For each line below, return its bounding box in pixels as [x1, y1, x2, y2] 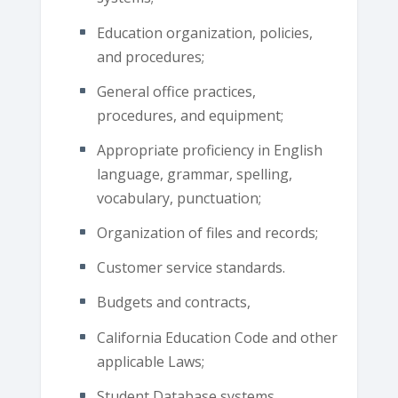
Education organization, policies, [96, 22, 313, 43]
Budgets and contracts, [96, 292, 251, 313]
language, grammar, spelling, [96, 163, 292, 184]
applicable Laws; [96, 351, 204, 371]
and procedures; [96, 46, 204, 67]
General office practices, [96, 81, 256, 101]
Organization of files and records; [96, 223, 318, 243]
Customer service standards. [96, 258, 285, 278]
